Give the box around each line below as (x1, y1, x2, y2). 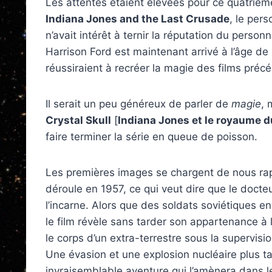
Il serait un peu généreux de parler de (46, 98, 231, 110)
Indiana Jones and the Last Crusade (46, 13, 229, 25)
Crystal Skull (46, 114, 111, 126)
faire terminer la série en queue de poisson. (46, 131, 257, 143)
